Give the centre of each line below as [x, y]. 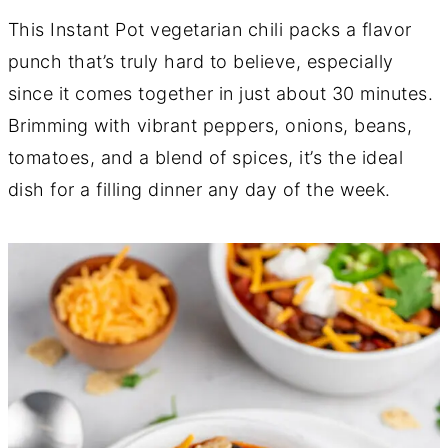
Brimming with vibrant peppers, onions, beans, [210, 125]
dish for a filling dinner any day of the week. [199, 189]
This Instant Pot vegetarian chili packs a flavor [209, 29]
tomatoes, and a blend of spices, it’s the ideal [205, 157]
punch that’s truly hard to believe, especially [200, 61]
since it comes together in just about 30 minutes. [220, 93]
